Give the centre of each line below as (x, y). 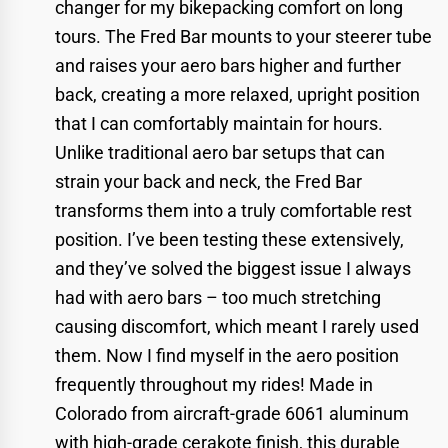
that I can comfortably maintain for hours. (219, 123)
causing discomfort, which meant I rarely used (237, 326)
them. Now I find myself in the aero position (227, 355)
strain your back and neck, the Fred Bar (208, 181)
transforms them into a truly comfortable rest (233, 210)
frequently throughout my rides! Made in (214, 384)
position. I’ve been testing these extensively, (229, 239)
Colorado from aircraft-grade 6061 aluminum (232, 413)
